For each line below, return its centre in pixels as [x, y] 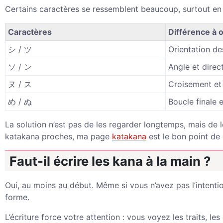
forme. [17, 197]
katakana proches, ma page [58, 136]
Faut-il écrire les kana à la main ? [110, 161]
